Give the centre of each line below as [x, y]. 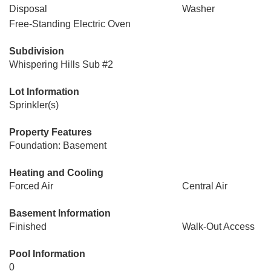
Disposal [28, 9]
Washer [198, 9]
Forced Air [31, 186]
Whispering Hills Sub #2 [61, 64]
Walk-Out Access [218, 227]
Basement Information [60, 213]
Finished [28, 227]
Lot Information [44, 92]
